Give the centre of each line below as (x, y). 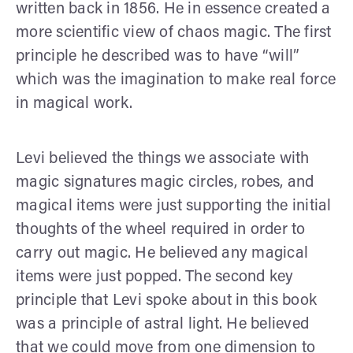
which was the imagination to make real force (176, 80)
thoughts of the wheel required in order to (161, 230)
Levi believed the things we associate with (163, 159)
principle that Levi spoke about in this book (166, 301)
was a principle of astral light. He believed (162, 324)
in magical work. (74, 104)
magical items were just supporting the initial (174, 206)
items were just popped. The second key (155, 277)
